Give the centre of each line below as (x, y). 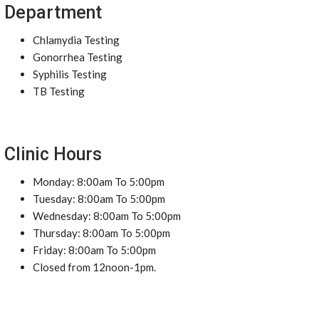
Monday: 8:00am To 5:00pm (99, 182)
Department (53, 12)
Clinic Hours (53, 154)
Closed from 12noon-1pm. (94, 267)
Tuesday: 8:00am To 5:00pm (99, 199)
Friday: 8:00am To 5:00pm (94, 250)
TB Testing (59, 91)
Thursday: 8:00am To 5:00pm (101, 233)
